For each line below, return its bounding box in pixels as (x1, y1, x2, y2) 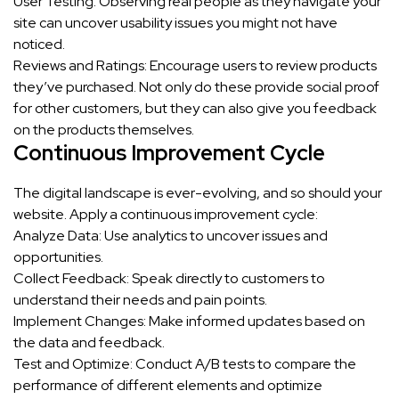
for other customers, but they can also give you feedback (13, 99, 377, 118)
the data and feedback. (13, 333, 165, 353)
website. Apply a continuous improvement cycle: (13, 205, 318, 224)
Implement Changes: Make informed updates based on (13, 312, 365, 331)
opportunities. (13, 248, 103, 267)
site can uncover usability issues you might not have (13, 13, 338, 33)
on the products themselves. (13, 120, 194, 140)
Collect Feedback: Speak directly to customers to (13, 269, 325, 289)
